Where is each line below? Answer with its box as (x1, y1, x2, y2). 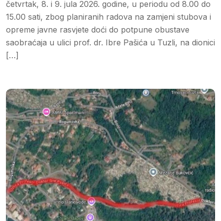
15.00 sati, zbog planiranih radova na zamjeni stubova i (6, 11, 211, 22)
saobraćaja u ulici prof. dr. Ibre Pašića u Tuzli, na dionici (6, 37, 215, 47)
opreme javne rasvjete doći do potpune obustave (6, 24, 189, 35)
